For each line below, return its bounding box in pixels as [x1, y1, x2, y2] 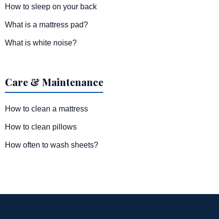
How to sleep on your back [5, 2, 97, 11]
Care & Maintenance [5, 75, 103, 88]
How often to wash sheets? [5, 140, 98, 149]
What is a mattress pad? [5, 20, 88, 29]
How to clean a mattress [5, 104, 88, 113]
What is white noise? [5, 38, 77, 47]
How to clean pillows [5, 122, 77, 131]
